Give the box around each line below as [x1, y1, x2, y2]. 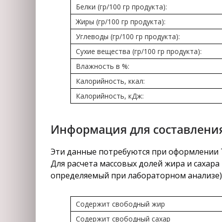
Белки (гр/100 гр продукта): [76, 2, 167, 11]
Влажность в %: [76, 61, 129, 71]
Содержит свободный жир [76, 199, 165, 209]
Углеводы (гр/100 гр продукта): [76, 32, 180, 41]
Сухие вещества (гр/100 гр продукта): [76, 47, 202, 56]
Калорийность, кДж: [76, 91, 144, 101]
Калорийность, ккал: [76, 76, 145, 86]
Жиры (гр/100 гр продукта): [76, 17, 166, 26]
